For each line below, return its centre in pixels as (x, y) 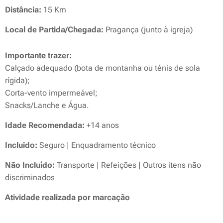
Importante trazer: (38, 56)
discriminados (30, 178)
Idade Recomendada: (45, 125)
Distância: (23, 10)
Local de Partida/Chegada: (55, 30)
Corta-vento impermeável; (51, 93)
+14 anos (102, 125)
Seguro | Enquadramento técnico (98, 145)
